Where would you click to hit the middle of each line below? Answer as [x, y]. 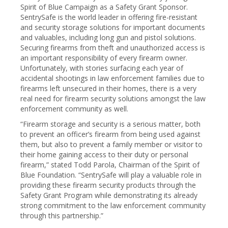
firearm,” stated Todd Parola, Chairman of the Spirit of [110, 165]
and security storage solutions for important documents [113, 27]
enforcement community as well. [74, 109]
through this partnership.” [62, 216]
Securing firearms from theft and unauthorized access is [113, 48]
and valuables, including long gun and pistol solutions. [108, 37]
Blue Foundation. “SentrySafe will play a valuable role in [111, 175]
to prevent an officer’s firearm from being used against [110, 134]
